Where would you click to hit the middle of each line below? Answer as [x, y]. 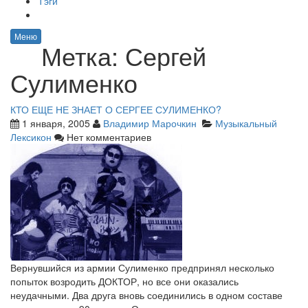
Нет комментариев [108, 137]
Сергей [166, 55]
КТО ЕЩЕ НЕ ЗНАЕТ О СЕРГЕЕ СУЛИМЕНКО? [116, 109]
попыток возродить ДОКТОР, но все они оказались [124, 281]
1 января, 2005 [56, 123]
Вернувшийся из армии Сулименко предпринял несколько [142, 267]
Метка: [83, 55]
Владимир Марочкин [150, 123]
